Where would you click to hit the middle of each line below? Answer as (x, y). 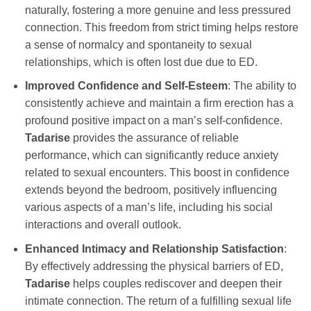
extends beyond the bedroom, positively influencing (151, 190)
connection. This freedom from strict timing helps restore (161, 27)
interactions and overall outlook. (103, 225)
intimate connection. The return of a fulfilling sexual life (158, 301)
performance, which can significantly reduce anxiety (151, 155)
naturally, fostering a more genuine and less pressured (158, 10)
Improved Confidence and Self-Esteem (126, 86)
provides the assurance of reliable (154, 138)
